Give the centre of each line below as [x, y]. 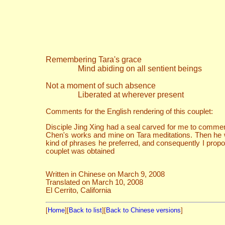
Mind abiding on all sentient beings [124, 69]
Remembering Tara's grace [94, 60]
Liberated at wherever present [115, 95]
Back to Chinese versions [143, 210]
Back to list [85, 210]
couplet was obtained [80, 151]
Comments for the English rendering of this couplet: [129, 112]
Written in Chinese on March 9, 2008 [105, 175]
